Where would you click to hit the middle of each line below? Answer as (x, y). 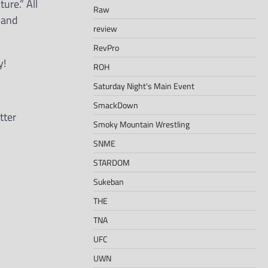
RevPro (106, 47)
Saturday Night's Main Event (144, 86)
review (105, 28)
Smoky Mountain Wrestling (141, 124)
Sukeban (109, 181)
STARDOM (112, 162)
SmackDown (116, 105)
